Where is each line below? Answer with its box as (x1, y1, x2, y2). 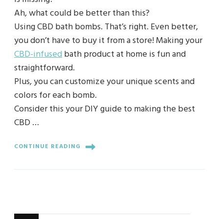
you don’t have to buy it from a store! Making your (14, 33, 202, 48)
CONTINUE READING (14, 142, 81, 152)
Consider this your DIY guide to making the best (14, 102, 195, 116)
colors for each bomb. (14, 88, 97, 103)
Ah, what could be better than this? (14, 6, 150, 21)
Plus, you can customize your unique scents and (14, 74, 195, 89)
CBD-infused (14, 47, 62, 62)
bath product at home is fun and (62, 47, 186, 62)
